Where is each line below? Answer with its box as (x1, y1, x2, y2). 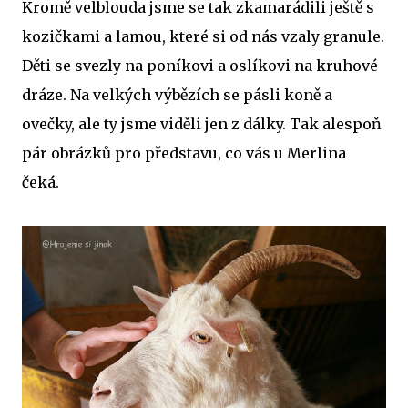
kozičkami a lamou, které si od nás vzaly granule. (22, 27, 384, 46)
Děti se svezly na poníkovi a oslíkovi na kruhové (22, 56, 378, 75)
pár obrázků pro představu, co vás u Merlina (22, 144, 346, 162)
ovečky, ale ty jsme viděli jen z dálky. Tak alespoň (22, 115, 382, 133)
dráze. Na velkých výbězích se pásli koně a (22, 86, 332, 104)
